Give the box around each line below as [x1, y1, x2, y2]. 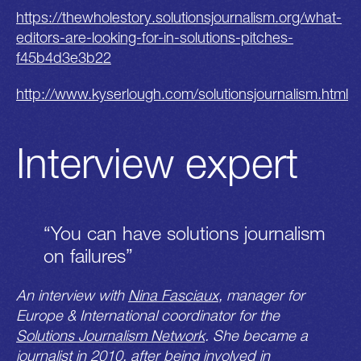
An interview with [16, 285, 128, 304]
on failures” [43, 243, 133, 267]
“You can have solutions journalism [43, 221, 326, 244]
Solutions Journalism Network [16, 326, 205, 344]
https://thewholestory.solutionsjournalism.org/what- [16, 7, 342, 26]
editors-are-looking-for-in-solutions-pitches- [16, 27, 293, 46]
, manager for [218, 285, 305, 304]
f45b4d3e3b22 [16, 48, 111, 66]
